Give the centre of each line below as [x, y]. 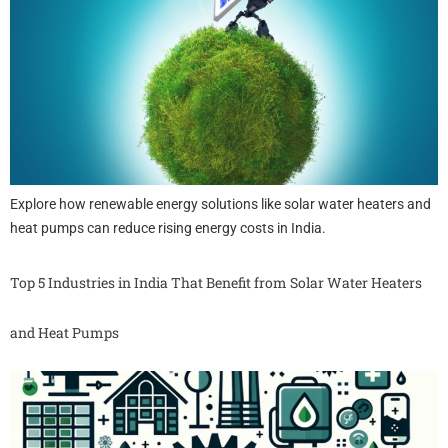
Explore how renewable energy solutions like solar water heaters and [220, 204]
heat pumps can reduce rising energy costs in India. [168, 228]
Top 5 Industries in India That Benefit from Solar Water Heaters [216, 282]
